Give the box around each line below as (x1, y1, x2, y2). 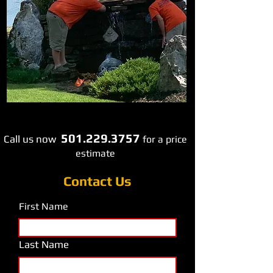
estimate (76, 147, 115, 159)
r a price (152, 133, 187, 145)
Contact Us (63, 173, 132, 189)
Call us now (4, 133, 56, 145)
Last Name (19, 238, 69, 250)
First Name (19, 200, 68, 212)
